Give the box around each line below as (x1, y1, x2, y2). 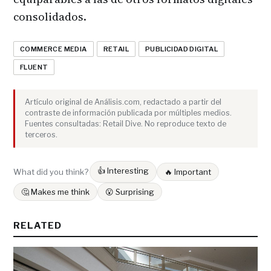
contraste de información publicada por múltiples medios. (25, 108, 232, 118)
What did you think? (13, 166, 88, 177)
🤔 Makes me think (21, 187, 90, 197)
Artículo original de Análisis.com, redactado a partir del (25, 97, 221, 107)
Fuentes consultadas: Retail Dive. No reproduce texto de (25, 119, 226, 129)
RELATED (13, 220, 62, 232)
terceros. (25, 130, 57, 140)
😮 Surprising (105, 187, 154, 197)
